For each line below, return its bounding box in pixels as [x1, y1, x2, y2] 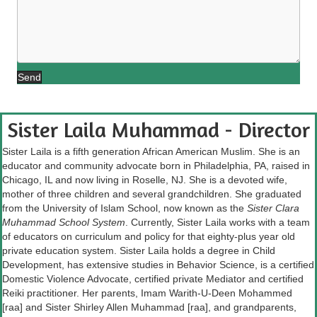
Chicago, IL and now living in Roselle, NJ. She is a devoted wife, [2, 174, 287, 186]
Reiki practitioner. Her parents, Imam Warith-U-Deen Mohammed [2, 287, 292, 299]
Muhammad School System [2, 217, 125, 229]
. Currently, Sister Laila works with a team [125, 217, 310, 229]
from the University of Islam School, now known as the [2, 202, 247, 214]
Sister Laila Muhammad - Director [7, 117, 310, 143]
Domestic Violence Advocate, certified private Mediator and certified [2, 273, 304, 285]
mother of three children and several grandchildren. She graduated [2, 188, 301, 200]
